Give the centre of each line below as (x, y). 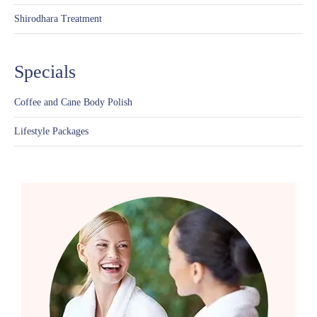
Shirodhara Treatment (58, 18)
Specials (45, 71)
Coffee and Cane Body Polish (73, 102)
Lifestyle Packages (51, 131)
